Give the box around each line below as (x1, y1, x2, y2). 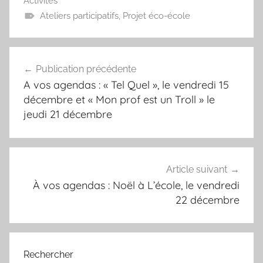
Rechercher (23, 249, 73, 261)
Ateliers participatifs (39, 10, 119, 21)
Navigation (9, 48, 88, 66)
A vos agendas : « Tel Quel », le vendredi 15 (23, 77, 229, 92)
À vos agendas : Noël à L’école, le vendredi (33, 178, 240, 192)
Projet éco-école (122, 10, 190, 21)
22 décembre (176, 193, 240, 207)
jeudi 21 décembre (23, 107, 112, 121)
